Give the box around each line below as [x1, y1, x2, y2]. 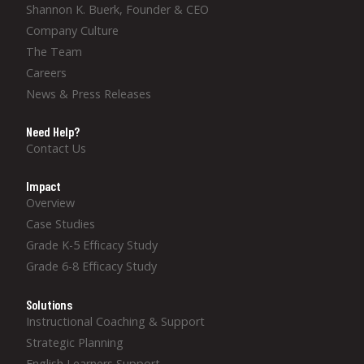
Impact [26, 178, 61, 194]
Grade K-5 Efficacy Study [26, 237, 158, 253]
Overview [26, 195, 75, 211]
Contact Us [26, 141, 86, 157]
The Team [26, 43, 82, 59]
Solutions [26, 296, 72, 312]
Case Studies [26, 216, 95, 232]
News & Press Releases [26, 85, 151, 102]
